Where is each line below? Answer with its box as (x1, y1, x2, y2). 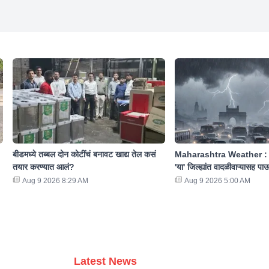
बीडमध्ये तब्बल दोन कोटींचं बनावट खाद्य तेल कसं (12, 150, 156, 160)
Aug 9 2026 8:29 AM (22, 177, 88, 186)
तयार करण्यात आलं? (12, 162, 74, 172)
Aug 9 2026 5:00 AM (184, 177, 250, 186)
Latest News (74, 255, 138, 268)
